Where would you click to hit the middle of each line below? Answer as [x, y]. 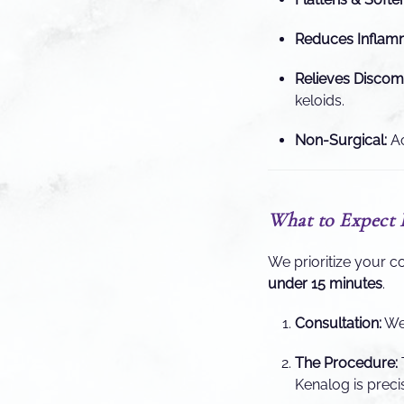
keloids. [320, 100]
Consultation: [338, 323]
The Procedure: [346, 363]
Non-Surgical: [341, 140]
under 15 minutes [325, 283]
